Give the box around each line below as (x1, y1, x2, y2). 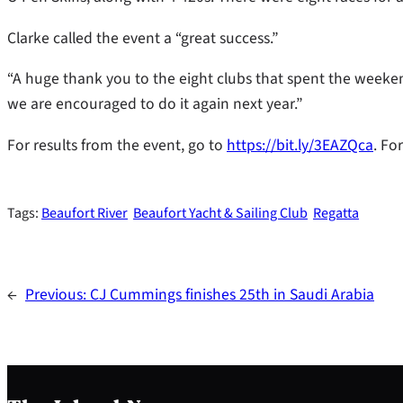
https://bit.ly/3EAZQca (227, 133, 373, 157)
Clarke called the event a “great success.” (7, 26, 278, 49)
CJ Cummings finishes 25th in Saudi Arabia (90, 283, 374, 307)
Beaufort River (41, 203, 128, 224)
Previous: (25, 283, 90, 307)
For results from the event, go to (7, 133, 227, 157)
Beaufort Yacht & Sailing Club (133, 203, 308, 224)
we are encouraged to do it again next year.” (7, 93, 302, 116)
